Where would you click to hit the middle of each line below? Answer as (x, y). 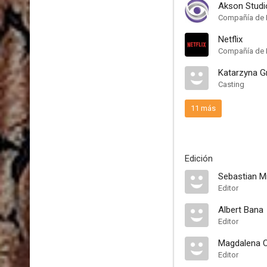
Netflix (230, 39)
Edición (199, 159)
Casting (231, 84)
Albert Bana (241, 210)
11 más (203, 108)
